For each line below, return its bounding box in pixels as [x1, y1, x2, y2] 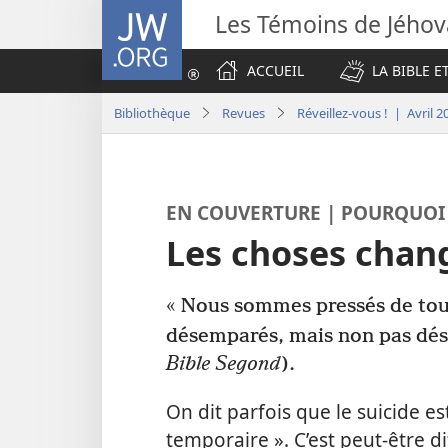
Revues [222, 103, 265, 122]
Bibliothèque [114, 103, 190, 122]
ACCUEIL [247, 61, 304, 80]
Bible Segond [166, 352, 281, 376]
